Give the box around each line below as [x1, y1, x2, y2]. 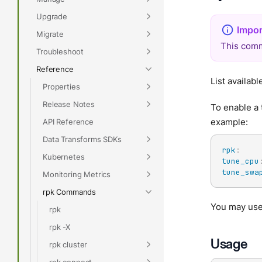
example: [211, 116, 248, 127]
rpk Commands [43, 187, 96, 196]
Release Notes [43, 99, 95, 109]
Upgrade [36, 11, 67, 21]
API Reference [43, 116, 94, 126]
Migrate [36, 29, 64, 39]
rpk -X [49, 222, 71, 232]
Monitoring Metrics [43, 169, 111, 179]
